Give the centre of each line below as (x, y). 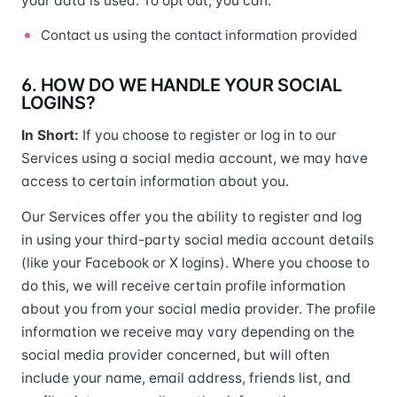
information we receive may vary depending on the (188, 332)
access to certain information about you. (155, 181)
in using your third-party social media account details (198, 240)
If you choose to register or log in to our (210, 135)
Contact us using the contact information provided (199, 35)
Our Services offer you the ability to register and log (191, 217)
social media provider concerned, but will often (175, 355)
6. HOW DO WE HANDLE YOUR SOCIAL (182, 85)
